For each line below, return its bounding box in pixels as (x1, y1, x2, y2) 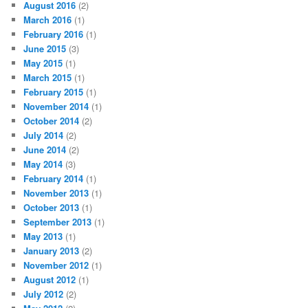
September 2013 (23, 214, 92, 228)
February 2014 (23, 171, 84, 185)
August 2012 (23, 272, 76, 286)
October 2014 (23, 113, 80, 127)
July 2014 (23, 128, 64, 142)
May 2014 (23, 157, 63, 170)
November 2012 (23, 258, 89, 272)
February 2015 (23, 85, 84, 98)
